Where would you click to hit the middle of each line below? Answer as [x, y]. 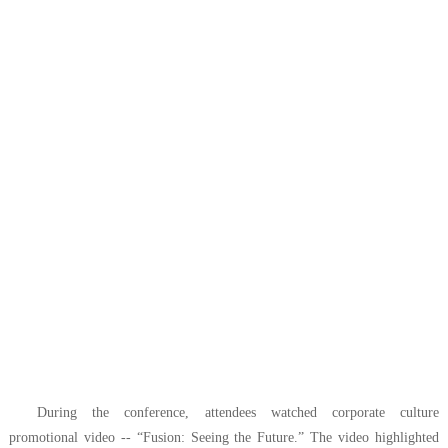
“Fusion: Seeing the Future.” [223, 437]
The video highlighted [375, 437]
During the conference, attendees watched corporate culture [238, 412]
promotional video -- [72, 437]
